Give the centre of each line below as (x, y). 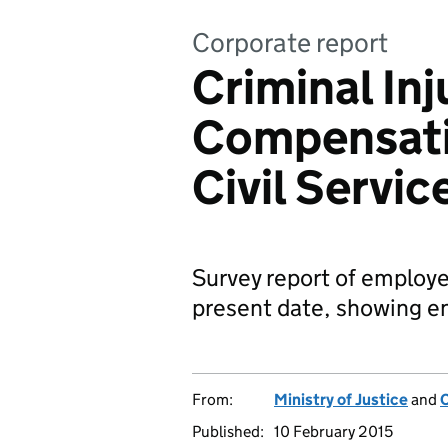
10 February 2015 (333, 431)
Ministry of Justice (341, 399)
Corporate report (290, 42)
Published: (228, 431)
